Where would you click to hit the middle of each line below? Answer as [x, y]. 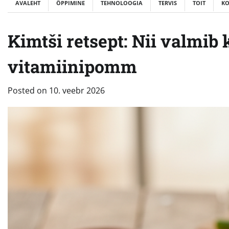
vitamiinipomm [72, 66]
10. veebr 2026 [77, 90]
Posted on [28, 90]
